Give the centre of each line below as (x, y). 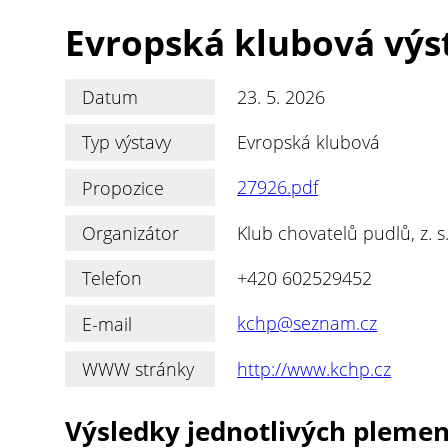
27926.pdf (278, 187)
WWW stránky (138, 368)
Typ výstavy (127, 142)
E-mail (107, 323)
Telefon (112, 278)
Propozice (123, 187)
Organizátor (131, 232)
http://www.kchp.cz (314, 368)
